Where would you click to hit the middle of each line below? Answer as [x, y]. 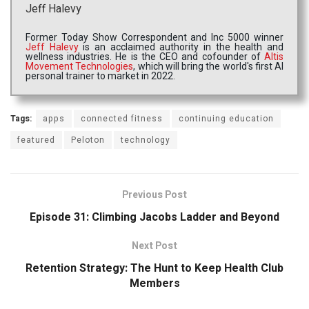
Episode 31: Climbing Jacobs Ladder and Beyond [154, 218]
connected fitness [122, 119]
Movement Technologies [80, 67]
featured [36, 140]
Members [154, 284]
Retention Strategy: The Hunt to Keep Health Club [154, 269]
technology [146, 140]
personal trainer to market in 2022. [100, 76]
